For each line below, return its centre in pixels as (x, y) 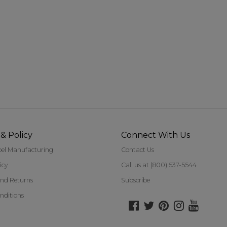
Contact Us (138, 150)
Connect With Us (156, 135)
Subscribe (136, 180)
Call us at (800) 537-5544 (159, 165)
